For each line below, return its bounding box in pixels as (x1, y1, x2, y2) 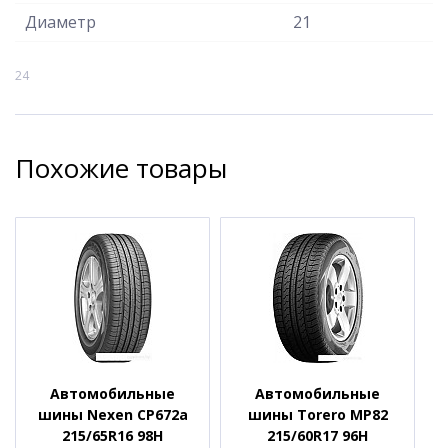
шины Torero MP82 (247, 404, 388, 424)
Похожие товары (15, 149, 227, 186)
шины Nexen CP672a (37, 404, 188, 424)
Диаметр (25, 10, 96, 33)
